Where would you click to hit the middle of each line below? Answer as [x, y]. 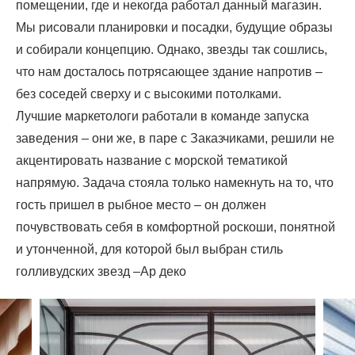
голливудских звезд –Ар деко [101, 272]
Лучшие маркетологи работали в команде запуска [162, 116]
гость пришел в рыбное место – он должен [141, 205]
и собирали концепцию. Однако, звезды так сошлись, [172, 50]
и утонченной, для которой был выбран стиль [149, 250]
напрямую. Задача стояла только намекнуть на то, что [175, 183]
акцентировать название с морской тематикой [152, 161]
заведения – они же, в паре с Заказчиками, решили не [175, 139]
